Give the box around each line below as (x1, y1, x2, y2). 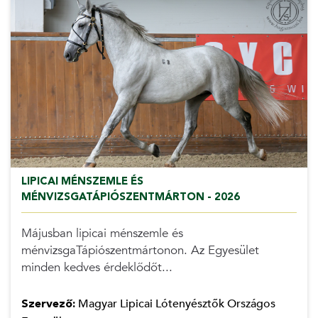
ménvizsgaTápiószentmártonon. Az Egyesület (21, 242, 259, 259)
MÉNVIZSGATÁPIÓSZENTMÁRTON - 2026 (21, 189, 240, 204)
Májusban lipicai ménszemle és (21, 225, 183, 242)
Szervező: (21, 296, 75, 312)
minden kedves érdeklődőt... (21, 259, 172, 276)
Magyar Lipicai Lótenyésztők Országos (75, 296, 275, 312)
